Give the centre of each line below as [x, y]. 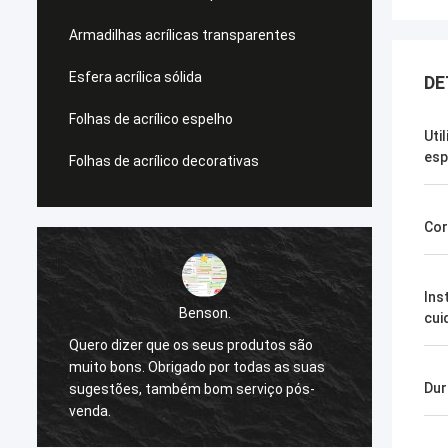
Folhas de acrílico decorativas [164, 161]
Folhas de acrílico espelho [151, 119]
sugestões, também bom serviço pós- [192, 388]
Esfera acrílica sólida [135, 77]
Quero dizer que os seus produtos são [191, 344]
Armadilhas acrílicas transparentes [182, 35]
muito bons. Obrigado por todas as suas [197, 366]
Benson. [204, 312]
